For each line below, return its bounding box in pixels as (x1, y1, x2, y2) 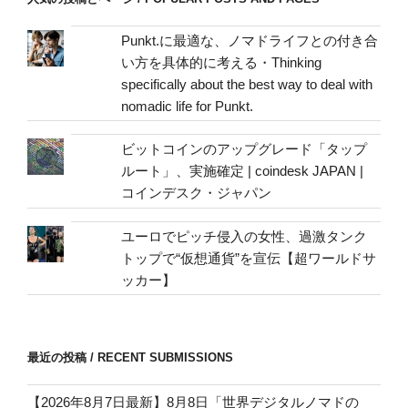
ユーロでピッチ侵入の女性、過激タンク (121, 228, 368, 244)
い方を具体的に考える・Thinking (121, 54, 322, 70)
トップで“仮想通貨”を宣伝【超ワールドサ (121, 250, 377, 266)
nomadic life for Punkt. (121, 97, 254, 114)
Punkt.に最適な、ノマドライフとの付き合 (121, 32, 379, 48)
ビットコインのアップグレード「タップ (121, 141, 368, 158)
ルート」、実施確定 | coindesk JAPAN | (121, 163, 364, 179)
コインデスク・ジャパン (121, 185, 272, 201)
